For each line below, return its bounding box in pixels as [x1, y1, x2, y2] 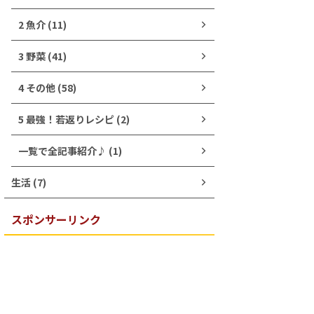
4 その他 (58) [18, 81, 76, 95]
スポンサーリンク [11, 211, 101, 228]
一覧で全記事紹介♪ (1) [18, 144, 122, 158]
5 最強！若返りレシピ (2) [18, 112, 130, 126]
